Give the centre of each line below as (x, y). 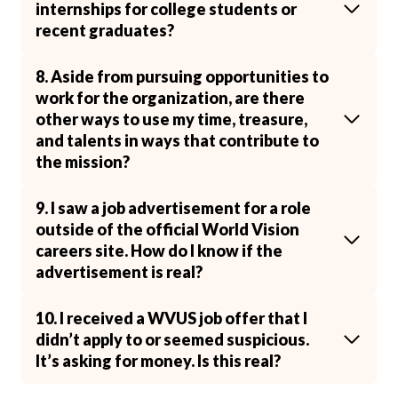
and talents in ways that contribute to (177, 140)
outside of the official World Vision (167, 229)
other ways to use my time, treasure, (171, 119)
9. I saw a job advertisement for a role (173, 208)
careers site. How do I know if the (159, 251)
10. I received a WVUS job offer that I (171, 318)
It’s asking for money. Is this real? (158, 361)
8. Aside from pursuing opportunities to (182, 76)
